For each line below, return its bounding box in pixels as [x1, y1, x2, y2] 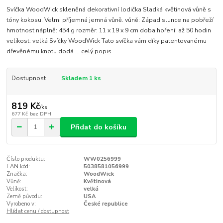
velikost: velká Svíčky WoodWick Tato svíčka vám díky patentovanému [6, 37, 207, 45]
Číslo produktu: [6, 155, 46, 163]
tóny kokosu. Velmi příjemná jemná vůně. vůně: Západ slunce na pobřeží [6, 16, 214, 24]
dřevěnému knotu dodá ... [6, 47, 82, 56]
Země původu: [6, 193, 43, 201]
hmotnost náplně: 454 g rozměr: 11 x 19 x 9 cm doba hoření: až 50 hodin [6, 26, 212, 35]
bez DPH [29, 110, 51, 118]
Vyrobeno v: [6, 200, 36, 208]
